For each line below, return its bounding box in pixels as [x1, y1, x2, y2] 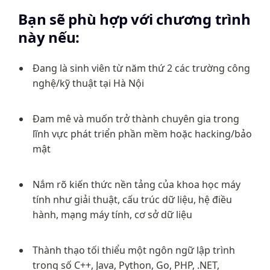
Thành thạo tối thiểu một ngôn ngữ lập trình [33, 243, 235, 257]
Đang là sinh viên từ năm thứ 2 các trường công [33, 61, 250, 75]
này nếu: [18, 27, 80, 47]
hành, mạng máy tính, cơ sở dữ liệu [33, 208, 192, 221]
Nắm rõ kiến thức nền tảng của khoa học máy [33, 178, 240, 191]
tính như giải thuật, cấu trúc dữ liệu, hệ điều [33, 193, 232, 206]
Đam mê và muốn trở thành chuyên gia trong [33, 112, 239, 125]
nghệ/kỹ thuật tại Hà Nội [33, 77, 144, 90]
